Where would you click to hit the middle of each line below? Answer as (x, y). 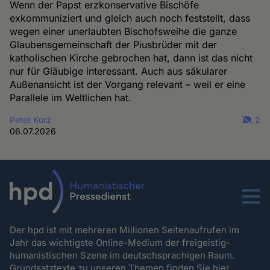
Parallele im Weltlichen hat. (71, 97)
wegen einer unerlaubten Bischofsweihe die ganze (124, 31)
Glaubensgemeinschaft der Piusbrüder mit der (114, 44)
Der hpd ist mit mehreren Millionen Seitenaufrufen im (125, 230)
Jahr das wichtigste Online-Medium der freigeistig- (120, 242)
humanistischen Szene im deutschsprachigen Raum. (124, 255)
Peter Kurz (31, 119)
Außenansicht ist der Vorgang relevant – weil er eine (128, 84)
